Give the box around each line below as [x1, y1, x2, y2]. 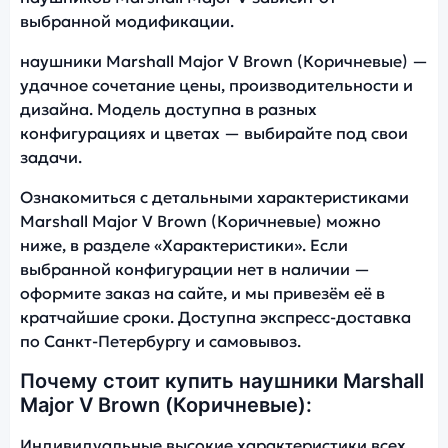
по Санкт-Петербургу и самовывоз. [20, 331, 301, 352]
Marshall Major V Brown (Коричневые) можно [20, 211, 381, 232]
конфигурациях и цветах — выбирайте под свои [20, 123, 408, 144]
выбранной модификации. [20, 11, 234, 32]
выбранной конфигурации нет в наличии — [20, 259, 370, 280]
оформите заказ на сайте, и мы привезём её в [20, 283, 385, 304]
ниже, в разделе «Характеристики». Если [20, 235, 348, 256]
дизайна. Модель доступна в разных [20, 99, 317, 120]
